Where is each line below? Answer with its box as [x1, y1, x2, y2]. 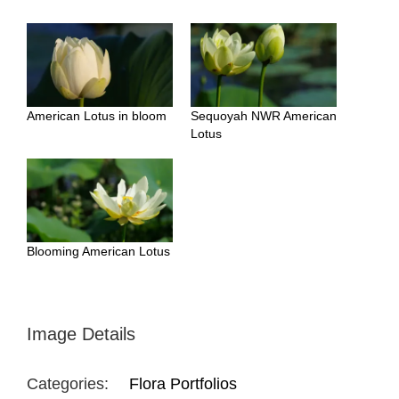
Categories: [27, 374, 109, 393]
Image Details [27, 323, 135, 344]
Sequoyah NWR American [191, 109, 337, 124]
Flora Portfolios [129, 374, 237, 393]
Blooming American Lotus [27, 243, 170, 258]
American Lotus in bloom [27, 109, 167, 124]
